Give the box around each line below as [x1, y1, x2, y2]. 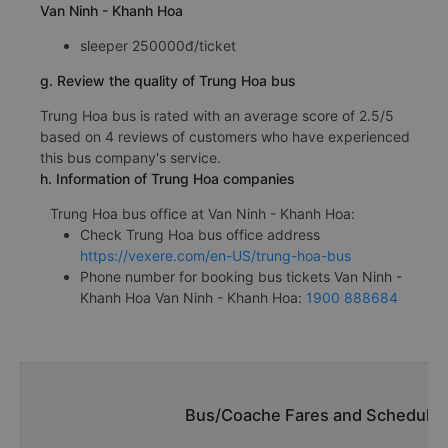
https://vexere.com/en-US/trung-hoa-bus [80, 246, 351, 264]
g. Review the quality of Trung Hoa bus [40, 71, 296, 89]
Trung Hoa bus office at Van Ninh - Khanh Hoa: [50, 204, 355, 222]
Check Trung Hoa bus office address [80, 225, 320, 243]
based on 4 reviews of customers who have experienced [40, 127, 410, 145]
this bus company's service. [40, 148, 221, 166]
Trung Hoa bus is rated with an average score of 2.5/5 [40, 106, 394, 124]
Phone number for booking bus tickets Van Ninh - [80, 267, 402, 285]
